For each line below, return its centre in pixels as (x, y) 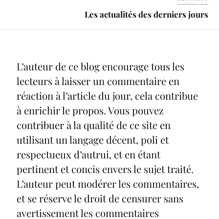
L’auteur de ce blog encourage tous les (100, 66)
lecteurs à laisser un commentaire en (98, 81)
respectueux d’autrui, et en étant (88, 154)
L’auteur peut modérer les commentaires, (108, 183)
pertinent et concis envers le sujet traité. (105, 169)
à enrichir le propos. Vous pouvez (90, 110)
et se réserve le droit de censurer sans (100, 198)
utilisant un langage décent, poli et (92, 139)
